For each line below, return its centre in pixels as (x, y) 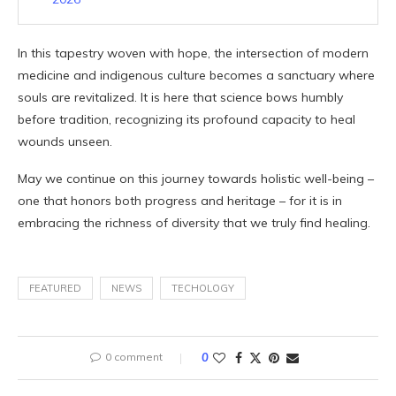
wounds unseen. (65, 142)
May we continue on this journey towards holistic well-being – (196, 179)
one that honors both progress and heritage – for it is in (180, 201)
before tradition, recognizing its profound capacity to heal (187, 120)
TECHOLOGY (203, 289)
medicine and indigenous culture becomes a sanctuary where (196, 76)
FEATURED (55, 289)
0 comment (134, 357)
